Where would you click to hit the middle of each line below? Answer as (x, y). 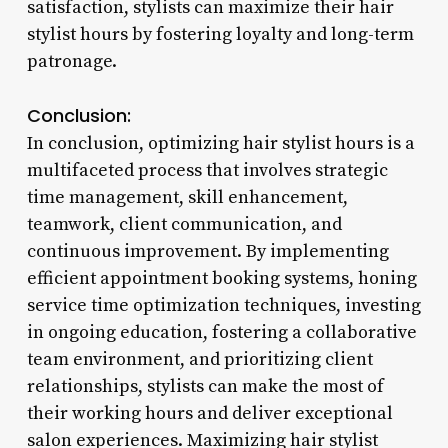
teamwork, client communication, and (184, 224)
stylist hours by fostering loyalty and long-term (220, 34)
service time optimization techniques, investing (223, 305)
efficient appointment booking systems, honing (221, 278)
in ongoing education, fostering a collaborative (221, 332)
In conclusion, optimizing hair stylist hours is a (220, 143)
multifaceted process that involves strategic (207, 170)
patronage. (71, 61)
